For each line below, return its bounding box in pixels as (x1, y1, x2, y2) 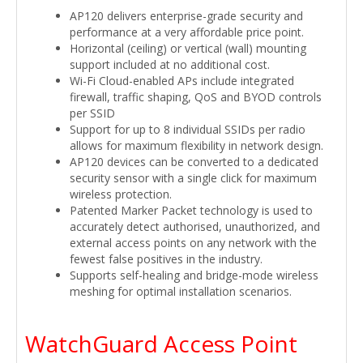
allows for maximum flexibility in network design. (70, 137, 323, 153)
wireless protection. (70, 186, 172, 202)
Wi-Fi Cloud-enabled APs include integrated (70, 72, 294, 88)
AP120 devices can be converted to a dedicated (70, 153, 318, 169)
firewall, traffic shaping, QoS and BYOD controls (70, 88, 322, 105)
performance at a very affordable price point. (70, 23, 304, 40)
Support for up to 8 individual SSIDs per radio (70, 121, 305, 137)
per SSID (70, 105, 115, 121)
